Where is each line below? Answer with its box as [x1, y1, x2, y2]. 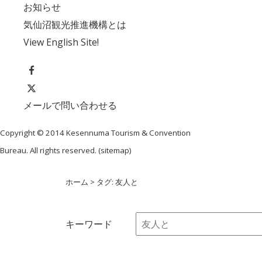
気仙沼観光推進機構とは [23, 18, 126, 32]
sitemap [101, 144, 129, 156]
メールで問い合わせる [23, 98, 117, 112]
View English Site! [23, 36, 99, 49]
